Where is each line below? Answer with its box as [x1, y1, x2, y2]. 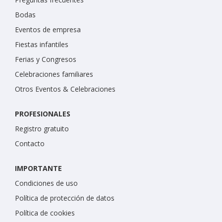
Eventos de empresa [15, 24, 81, 34]
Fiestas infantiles [15, 39, 68, 49]
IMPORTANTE [15, 163, 62, 173]
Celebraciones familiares [15, 69, 93, 79]
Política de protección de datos [15, 193, 114, 203]
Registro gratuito [15, 123, 69, 133]
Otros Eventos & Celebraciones [15, 84, 115, 94]
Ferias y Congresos [15, 54, 76, 64]
